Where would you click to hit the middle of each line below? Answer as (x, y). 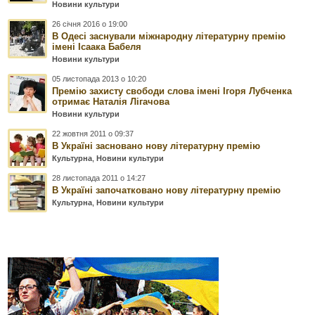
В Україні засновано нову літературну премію (156, 146)
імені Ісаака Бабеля (97, 47)
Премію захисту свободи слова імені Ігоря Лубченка (172, 91)
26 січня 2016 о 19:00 (90, 24)
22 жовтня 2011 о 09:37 (93, 134)
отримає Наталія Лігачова (111, 102)
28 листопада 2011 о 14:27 (99, 178)
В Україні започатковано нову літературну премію (167, 191)
